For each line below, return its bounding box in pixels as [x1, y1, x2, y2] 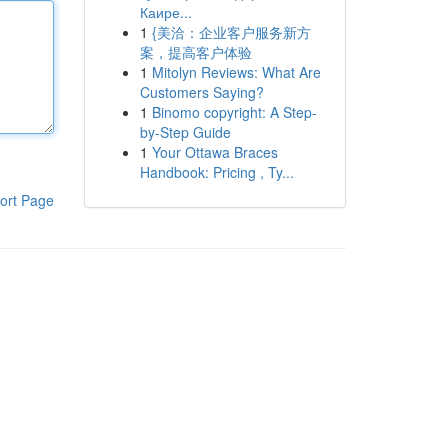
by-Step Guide [139, 122, 231, 142]
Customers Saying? [139, 82, 264, 102]
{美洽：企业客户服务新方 [151, 22, 311, 42]
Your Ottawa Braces [151, 142, 278, 162]
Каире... [139, 2, 192, 22]
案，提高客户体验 [139, 42, 252, 62]
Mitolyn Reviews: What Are [151, 62, 321, 82]
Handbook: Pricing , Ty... [139, 162, 294, 182]
